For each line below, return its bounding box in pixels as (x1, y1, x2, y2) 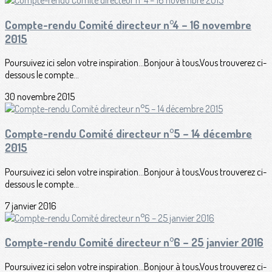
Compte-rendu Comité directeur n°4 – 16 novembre (5, 17, 251, 32)
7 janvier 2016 (5, 199, 56, 212)
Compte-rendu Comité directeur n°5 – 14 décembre (5, 126, 252, 141)
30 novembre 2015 (5, 90, 75, 103)
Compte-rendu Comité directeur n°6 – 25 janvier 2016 (5, 235, 263, 250)
